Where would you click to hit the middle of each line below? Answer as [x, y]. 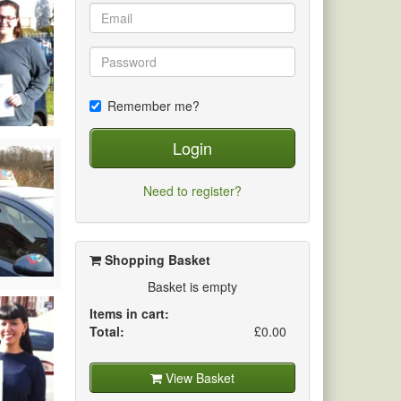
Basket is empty [192, 287]
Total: [107, 332]
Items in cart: [129, 314]
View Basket [198, 378]
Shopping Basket [155, 260]
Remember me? [153, 106]
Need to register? [192, 191]
